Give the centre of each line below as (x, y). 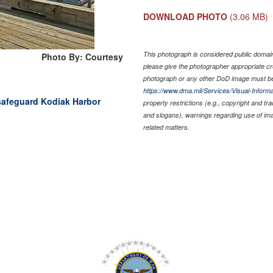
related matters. (167, 127)
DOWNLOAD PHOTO (186, 16)
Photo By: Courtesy (83, 56)
